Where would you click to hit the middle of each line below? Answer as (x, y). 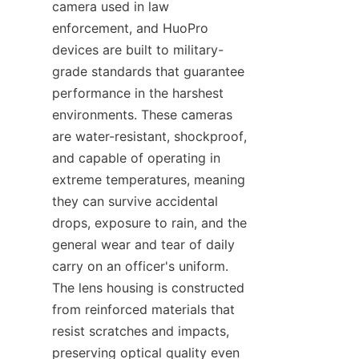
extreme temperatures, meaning (149, 180)
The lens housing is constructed (148, 288)
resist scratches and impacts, (141, 331)
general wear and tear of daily (143, 245)
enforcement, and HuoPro (130, 28)
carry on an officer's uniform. (140, 266)
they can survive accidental (135, 202)
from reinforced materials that (143, 310)
